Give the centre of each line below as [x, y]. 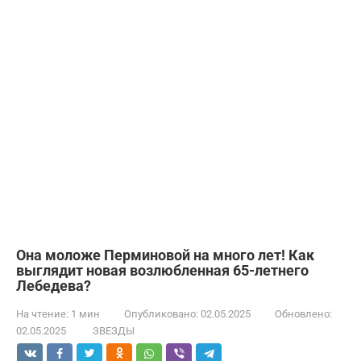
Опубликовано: [161, 313]
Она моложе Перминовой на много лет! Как [165, 255]
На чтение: [42, 313]
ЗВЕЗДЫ [114, 330]
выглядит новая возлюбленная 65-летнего [162, 270]
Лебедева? [54, 285]
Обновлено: [303, 313]
